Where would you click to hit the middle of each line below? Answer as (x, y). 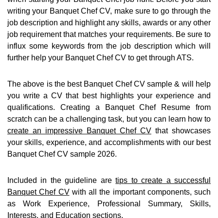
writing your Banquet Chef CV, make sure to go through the (109, 11)
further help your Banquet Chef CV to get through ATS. (100, 58)
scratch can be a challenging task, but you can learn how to (109, 119)
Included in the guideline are (62, 181)
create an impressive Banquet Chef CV (79, 131)
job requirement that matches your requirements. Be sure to (109, 35)
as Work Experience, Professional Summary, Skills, (109, 204)
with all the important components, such (140, 192)
